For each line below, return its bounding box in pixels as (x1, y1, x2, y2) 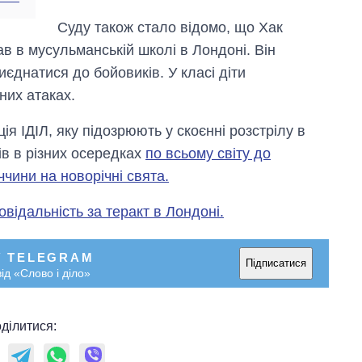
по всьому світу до (145, 145, 271, 162)
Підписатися (246, 257, 306, 270)
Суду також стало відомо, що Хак (57, 19, 284, 36)
